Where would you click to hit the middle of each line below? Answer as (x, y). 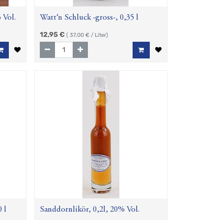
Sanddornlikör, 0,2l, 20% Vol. (90, 210)
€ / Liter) (96, 35)
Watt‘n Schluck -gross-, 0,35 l (89, 18)
